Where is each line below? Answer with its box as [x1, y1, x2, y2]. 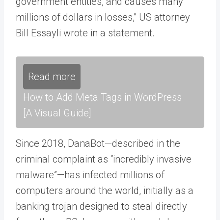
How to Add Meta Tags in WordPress [23, 91, 182, 103]
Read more [28, 70, 76, 82]
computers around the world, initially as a [16, 184, 193, 196]
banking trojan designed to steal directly [16, 200, 187, 212]
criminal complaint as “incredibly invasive [16, 153, 192, 165]
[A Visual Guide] [23, 107, 91, 119]
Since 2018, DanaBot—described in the [16, 137, 180, 149]
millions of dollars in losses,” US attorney [16, 11, 190, 23]
